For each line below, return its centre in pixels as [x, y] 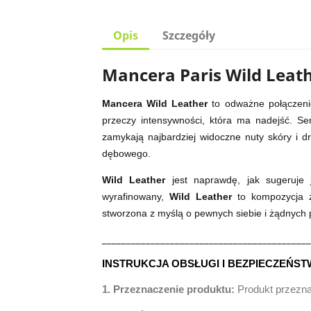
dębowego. [126, 153]
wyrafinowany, [136, 196]
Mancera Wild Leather [155, 103]
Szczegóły [189, 35]
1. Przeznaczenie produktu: [170, 289]
